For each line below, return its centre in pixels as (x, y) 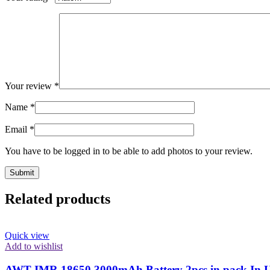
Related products (58, 199)
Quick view (27, 236)
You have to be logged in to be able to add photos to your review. (129, 151)
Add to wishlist (34, 246)
